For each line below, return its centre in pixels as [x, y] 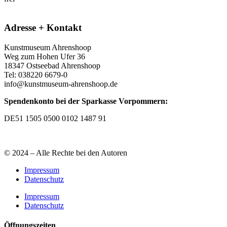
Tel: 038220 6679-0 [36, 74]
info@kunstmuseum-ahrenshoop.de [61, 84]
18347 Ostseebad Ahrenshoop [52, 65]
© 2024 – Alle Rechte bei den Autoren [66, 153]
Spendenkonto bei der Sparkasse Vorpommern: [86, 101]
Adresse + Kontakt [43, 28]
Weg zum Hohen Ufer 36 [45, 56]
